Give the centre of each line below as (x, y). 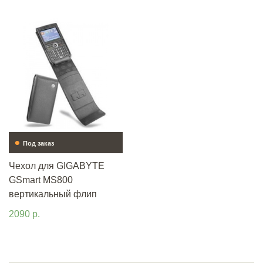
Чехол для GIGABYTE (57, 166)
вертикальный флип (53, 194)
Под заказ (38, 143)
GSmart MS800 (41, 180)
